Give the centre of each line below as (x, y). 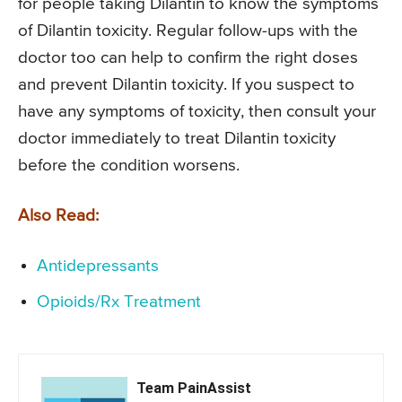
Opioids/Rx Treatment (119, 301)
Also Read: (58, 215)
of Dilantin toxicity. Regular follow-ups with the (188, 31)
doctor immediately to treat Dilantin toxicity (177, 138)
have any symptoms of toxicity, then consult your (197, 111)
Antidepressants (98, 266)
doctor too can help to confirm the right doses (188, 57)
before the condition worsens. (129, 165)
